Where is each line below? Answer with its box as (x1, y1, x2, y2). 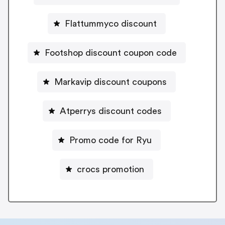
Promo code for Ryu (69, 135, 152, 145)
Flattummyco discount (64, 19, 157, 28)
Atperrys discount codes (59, 106, 162, 116)
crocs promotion (77, 164, 144, 174)
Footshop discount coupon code (44, 48, 177, 57)
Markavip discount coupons (54, 77, 167, 86)
